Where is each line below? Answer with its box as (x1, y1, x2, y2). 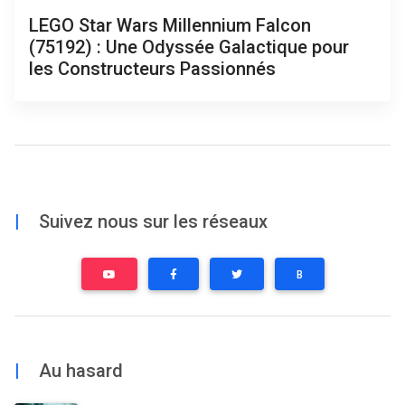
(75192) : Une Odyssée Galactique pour (29, 35, 349, 58)
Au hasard (34, 359, 123, 381)
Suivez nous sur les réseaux (34, 210, 268, 232)
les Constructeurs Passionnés (29, 57, 276, 80)
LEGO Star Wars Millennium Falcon (29, 14, 311, 36)
